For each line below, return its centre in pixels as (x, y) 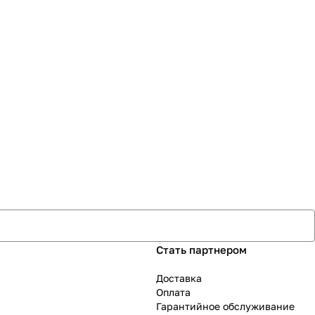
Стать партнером (201, 250)
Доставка (179, 278)
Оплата (173, 292)
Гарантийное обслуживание (225, 306)
